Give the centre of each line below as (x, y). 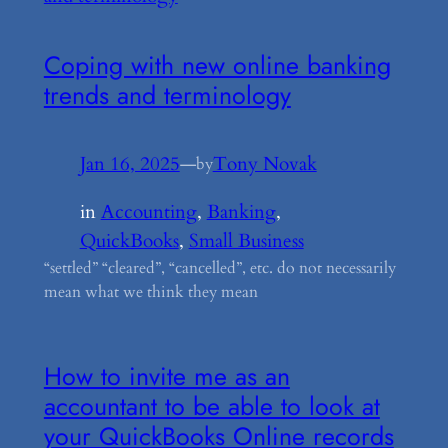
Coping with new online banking (217, 64)
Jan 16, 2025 (129, 163)
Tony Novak (264, 163)
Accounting (148, 211)
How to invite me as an (166, 375)
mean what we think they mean (150, 291)
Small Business (246, 240)
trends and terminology (167, 94)
